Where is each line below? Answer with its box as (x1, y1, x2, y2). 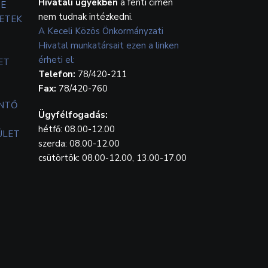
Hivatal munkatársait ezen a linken (38, 39, 179, 51)
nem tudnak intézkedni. (38, 10, 133, 23)
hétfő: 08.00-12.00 (38, 123, 115, 135)
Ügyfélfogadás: (38, 108, 108, 121)
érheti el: (38, 53, 75, 66)
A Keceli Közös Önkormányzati (38, 25, 163, 37)
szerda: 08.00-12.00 (38, 137, 120, 150)
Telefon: (38, 68, 75, 80)
